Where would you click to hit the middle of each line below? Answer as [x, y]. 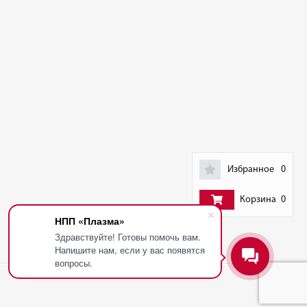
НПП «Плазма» [90, 221]
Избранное [251, 170]
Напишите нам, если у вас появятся [130, 250]
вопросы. [74, 263]
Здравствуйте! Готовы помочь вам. [128, 237]
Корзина [258, 200]
